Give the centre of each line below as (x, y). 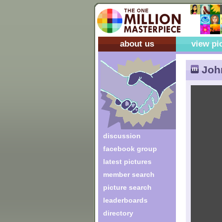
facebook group (130, 149)
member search (129, 174)
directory (118, 213)
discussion (122, 136)
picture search (127, 187)
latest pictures (127, 162)
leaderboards (125, 200)
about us (137, 44)
